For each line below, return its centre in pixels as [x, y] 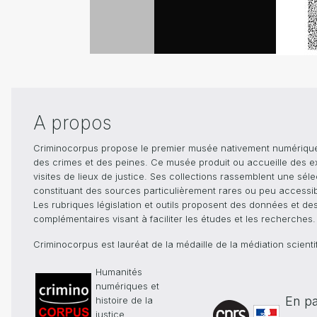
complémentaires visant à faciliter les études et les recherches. [174, 219]
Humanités [119, 272]
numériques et [127, 287]
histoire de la [124, 301]
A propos [73, 123]
